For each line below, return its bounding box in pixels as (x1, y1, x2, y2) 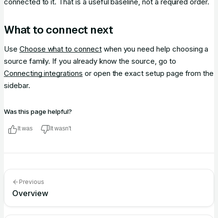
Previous (19, 178, 44, 185)
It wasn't (50, 125, 71, 132)
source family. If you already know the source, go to (4, 56, 176, 66)
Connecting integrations (4, 69, 83, 78)
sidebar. (4, 81, 30, 90)
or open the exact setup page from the (82, 69, 214, 78)
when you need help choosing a (101, 44, 209, 54)
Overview (12, 188, 48, 198)
